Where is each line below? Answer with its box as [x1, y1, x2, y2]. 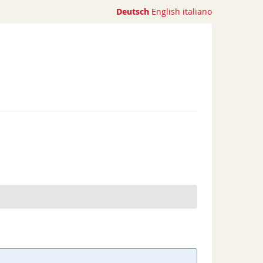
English [151, 6, 180, 17]
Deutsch [116, 6, 149, 17]
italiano [183, 6, 212, 17]
